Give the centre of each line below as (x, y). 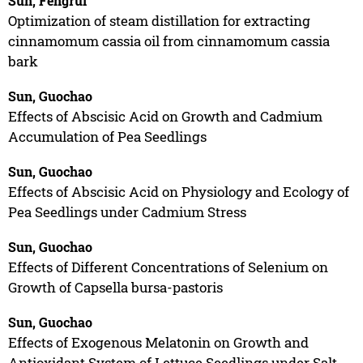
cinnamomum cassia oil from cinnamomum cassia (169, 41)
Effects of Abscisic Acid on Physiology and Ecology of (178, 191)
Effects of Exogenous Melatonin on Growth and (158, 342)
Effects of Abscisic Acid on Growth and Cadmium (165, 116)
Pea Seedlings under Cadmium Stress (127, 211)
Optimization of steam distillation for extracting (159, 20)
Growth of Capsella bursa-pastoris (115, 287)
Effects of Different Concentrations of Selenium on (168, 267)
